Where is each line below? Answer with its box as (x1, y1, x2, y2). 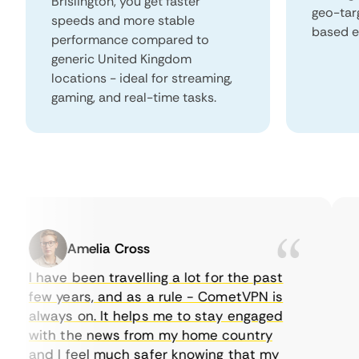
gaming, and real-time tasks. (51, 89, 216, 106)
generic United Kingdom (51, 50, 192, 67)
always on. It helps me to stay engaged (6, 307, 261, 325)
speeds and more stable (51, 12, 195, 29)
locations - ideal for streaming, (51, 70, 232, 87)
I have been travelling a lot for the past (6, 268, 262, 286)
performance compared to (51, 31, 209, 48)
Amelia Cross (45, 240, 128, 257)
